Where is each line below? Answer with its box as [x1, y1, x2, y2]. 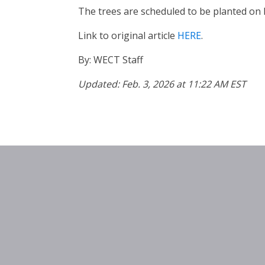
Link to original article [78, 29, 177, 42]
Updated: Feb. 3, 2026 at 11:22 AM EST [78, 77, 246, 91]
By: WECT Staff [78, 53, 143, 66]
